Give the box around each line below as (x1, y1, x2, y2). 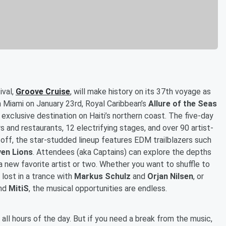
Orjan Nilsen (147, 171, 193, 181)
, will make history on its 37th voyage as (70, 86, 211, 96)
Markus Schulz (74, 171, 131, 181)
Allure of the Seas (148, 98, 217, 108)
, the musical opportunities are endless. (29, 183, 167, 193)
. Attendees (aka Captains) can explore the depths (33, 147, 211, 157)
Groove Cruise (16, 86, 70, 96)
